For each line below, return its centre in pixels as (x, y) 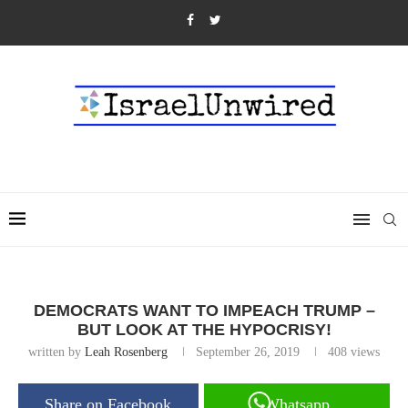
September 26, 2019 (248, 352)
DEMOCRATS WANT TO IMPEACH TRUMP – (204, 311)
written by (56, 352)
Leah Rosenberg (126, 352)
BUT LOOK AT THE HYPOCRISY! (204, 330)
